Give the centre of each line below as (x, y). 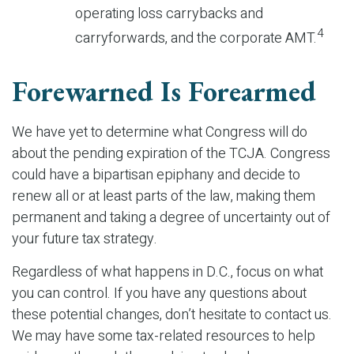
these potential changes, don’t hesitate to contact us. (172, 315)
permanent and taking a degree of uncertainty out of (171, 218)
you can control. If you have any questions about (159, 294)
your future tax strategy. (85, 239)
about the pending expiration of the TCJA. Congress (171, 154)
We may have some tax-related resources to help (164, 337)
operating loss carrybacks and (169, 14)
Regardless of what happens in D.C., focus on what (168, 273)
